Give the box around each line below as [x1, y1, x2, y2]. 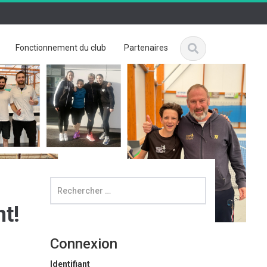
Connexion [49, 235, 117, 252]
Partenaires [124, 43, 168, 52]
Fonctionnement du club [15, 43, 106, 52]
